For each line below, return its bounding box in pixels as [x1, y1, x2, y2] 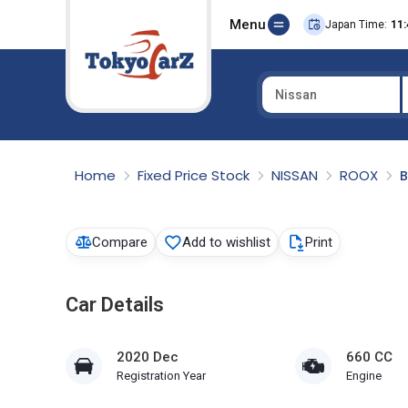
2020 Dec [117, 349, 178, 365]
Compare [92, 234, 148, 250]
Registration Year [117, 369, 206, 382]
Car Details [66, 293, 164, 316]
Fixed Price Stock [138, 166, 253, 185]
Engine [345, 369, 382, 382]
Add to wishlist [182, 234, 270, 250]
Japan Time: [325, 18, 387, 31]
